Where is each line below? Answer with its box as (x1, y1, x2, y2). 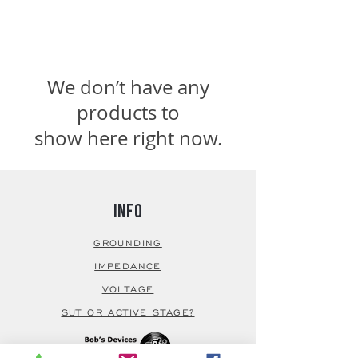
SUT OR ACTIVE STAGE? (61, 306, 195, 318)
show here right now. (34, 125, 222, 151)
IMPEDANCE (94, 260, 161, 272)
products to (76, 100, 180, 125)
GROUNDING (93, 237, 162, 249)
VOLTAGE (101, 283, 154, 295)
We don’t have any (46, 74, 209, 100)
